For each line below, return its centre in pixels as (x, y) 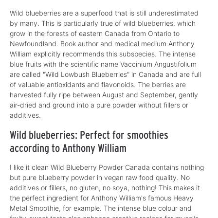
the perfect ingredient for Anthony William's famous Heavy (102, 198)
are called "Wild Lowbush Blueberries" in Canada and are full (105, 74)
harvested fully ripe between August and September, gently (104, 94)
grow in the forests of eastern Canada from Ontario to (95, 33)
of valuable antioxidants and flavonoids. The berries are (98, 84)
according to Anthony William (68, 147)
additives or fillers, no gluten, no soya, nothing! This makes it (105, 187)
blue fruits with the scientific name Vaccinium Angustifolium (103, 64)
